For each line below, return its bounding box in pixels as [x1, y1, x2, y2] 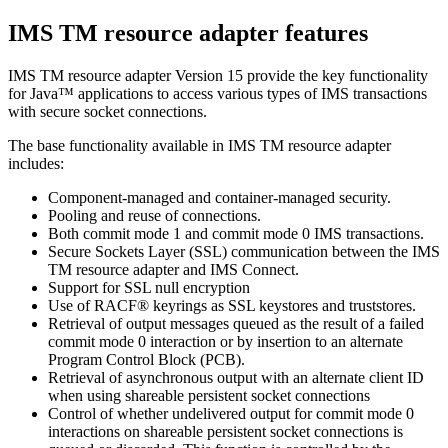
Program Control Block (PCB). [48, 350, 245, 368]
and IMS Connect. [179, 260, 299, 278]
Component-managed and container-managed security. [48, 188, 391, 206]
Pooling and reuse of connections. [48, 206, 261, 224]
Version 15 [175, 66, 243, 84]
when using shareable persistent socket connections [48, 386, 370, 404]
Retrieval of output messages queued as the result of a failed [48, 314, 424, 332]
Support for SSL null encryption [48, 278, 250, 296]
